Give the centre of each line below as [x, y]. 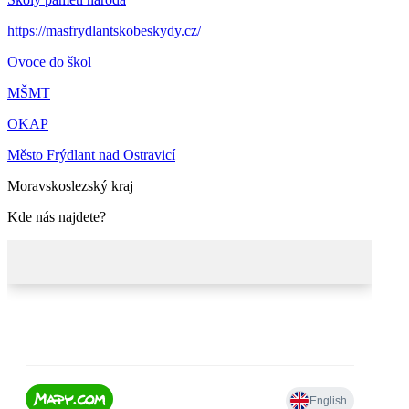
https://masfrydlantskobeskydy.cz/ [104, 31]
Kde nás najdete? [57, 217]
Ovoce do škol [49, 62]
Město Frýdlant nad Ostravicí [91, 155]
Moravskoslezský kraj [70, 186]
